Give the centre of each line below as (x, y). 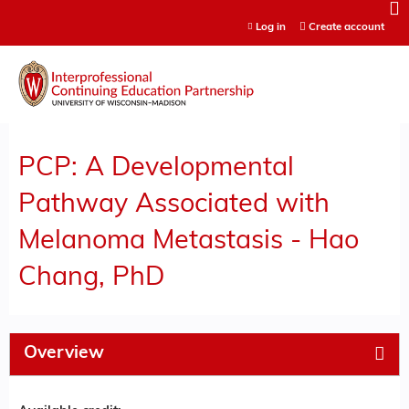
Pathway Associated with (174, 204)
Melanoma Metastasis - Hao (189, 241)
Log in (270, 27)
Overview (64, 353)
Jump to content (204, 11)
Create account (346, 27)
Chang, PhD (91, 278)
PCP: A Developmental (156, 168)
